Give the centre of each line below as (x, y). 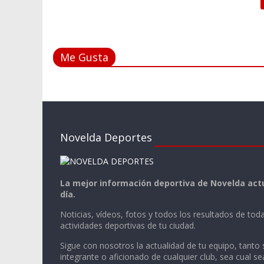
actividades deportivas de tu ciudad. (128, 226)
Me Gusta (84, 57)
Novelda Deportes (106, 137)
